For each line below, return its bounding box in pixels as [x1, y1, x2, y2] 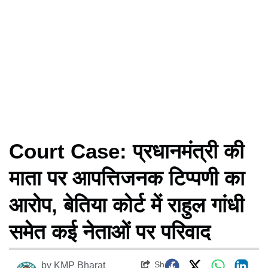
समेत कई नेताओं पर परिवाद [9, 220, 211, 243]
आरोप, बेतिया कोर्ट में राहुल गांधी [9, 193, 244, 217]
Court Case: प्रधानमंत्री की [9, 139, 244, 163]
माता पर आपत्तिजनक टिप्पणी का [9, 166, 245, 190]
